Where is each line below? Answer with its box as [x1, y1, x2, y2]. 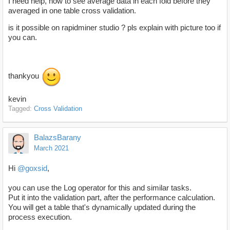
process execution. [8, 213, 72, 222]
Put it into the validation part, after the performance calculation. [8, 193, 215, 202]
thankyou [8, 71, 41, 81]
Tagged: [8, 105, 34, 113]
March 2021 [34, 144, 69, 152]
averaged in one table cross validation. [8, 6, 136, 15]
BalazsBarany [34, 133, 81, 142]
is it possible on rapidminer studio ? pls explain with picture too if [8, 23, 221, 32]
